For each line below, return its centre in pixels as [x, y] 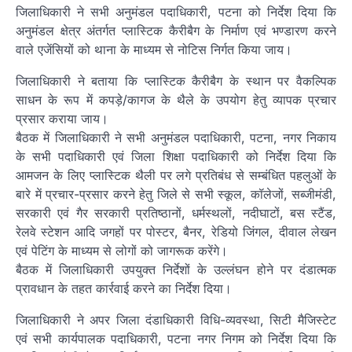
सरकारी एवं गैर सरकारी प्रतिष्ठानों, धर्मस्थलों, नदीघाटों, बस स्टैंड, [176, 213]
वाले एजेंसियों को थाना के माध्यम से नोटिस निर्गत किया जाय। [154, 50]
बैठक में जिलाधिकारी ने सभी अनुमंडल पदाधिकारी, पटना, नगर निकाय [176, 138]
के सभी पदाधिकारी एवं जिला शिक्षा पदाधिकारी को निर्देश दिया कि [176, 157]
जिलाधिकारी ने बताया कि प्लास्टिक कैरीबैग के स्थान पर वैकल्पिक [176, 81]
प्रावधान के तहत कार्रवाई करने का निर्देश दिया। [124, 289]
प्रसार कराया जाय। [62, 119]
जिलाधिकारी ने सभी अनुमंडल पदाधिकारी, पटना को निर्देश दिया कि [176, 12]
